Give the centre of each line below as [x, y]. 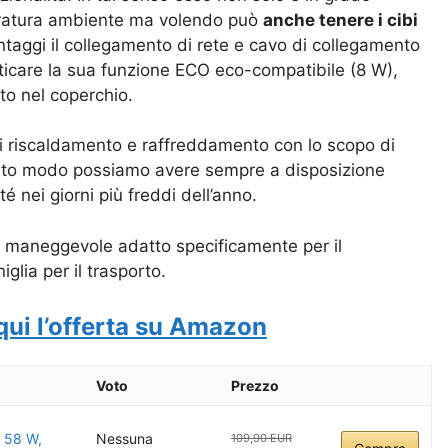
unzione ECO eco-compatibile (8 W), [252, 69]
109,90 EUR [261, 438]
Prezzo [255, 386]
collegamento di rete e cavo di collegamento [242, 44]
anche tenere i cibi [340, 19]
